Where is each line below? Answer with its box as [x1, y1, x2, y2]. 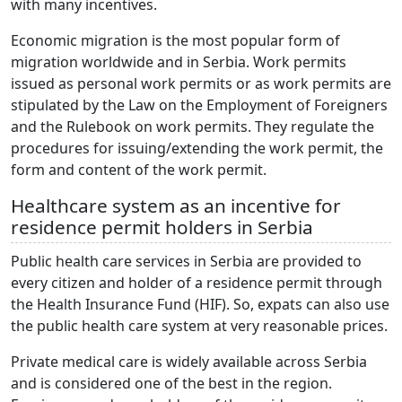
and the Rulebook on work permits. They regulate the [11, 117, 374, 137]
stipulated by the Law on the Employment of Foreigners [11, 95, 388, 116]
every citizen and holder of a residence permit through [11, 273, 382, 293]
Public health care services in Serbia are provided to [11, 251, 362, 272]
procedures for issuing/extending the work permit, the [11, 138, 383, 159]
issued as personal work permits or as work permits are [11, 74, 391, 94]
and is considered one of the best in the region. [11, 373, 332, 394]
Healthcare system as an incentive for [11, 193, 341, 219]
